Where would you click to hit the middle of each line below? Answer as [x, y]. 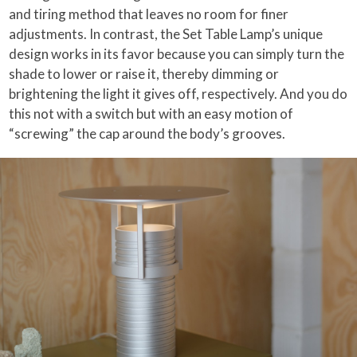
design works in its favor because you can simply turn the [177, 53]
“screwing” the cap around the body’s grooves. [147, 133]
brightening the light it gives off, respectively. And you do [178, 93]
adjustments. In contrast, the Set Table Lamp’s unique [166, 33]
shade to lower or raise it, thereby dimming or [144, 73]
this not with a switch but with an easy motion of [151, 113]
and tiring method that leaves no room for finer [149, 14]
